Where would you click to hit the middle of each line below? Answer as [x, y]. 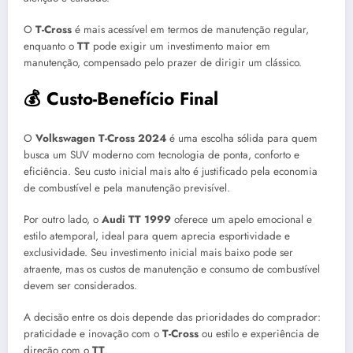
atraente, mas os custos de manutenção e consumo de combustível [172, 269]
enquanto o [50, 46]
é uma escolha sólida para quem [242, 138]
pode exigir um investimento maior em [180, 46]
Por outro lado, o [63, 220]
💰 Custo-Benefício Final [121, 99]
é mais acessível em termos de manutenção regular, [190, 30]
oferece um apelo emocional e [242, 220]
